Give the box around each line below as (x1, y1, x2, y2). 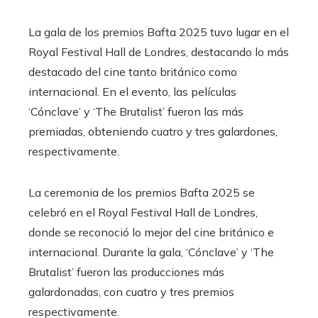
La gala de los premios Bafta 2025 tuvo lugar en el (28, 24, 289, 39)
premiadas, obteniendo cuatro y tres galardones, (28, 124, 278, 138)
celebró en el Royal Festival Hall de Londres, (28, 204, 258, 219)
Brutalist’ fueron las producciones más (28, 264, 224, 279)
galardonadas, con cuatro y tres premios (28, 284, 234, 299)
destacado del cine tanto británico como (28, 64, 237, 79)
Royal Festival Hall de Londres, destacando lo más (28, 44, 289, 59)
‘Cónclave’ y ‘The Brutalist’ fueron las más (28, 104, 243, 119)
